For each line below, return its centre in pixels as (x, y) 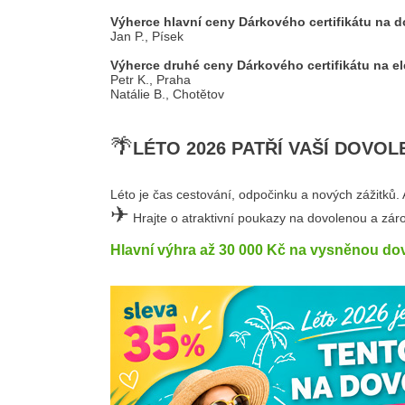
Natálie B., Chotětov (167, 94)
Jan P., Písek (147, 36)
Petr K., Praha (151, 80)
